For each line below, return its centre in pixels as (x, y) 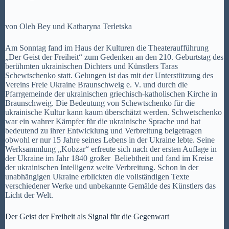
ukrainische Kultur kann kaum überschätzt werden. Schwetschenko (113, 112)
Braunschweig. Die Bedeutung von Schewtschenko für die (100, 103)
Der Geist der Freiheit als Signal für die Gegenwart (87, 216)
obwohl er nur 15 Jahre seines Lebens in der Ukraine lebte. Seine (110, 140)
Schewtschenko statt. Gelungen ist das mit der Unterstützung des (109, 75)
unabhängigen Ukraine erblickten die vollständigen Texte (97, 177)
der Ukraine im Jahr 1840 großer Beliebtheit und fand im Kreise (109, 158)
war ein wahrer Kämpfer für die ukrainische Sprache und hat (103, 121)
